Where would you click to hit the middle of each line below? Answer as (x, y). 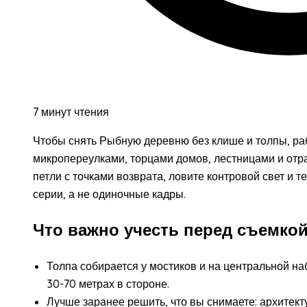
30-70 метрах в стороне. (108, 283)
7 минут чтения (71, 111)
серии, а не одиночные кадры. (109, 194)
